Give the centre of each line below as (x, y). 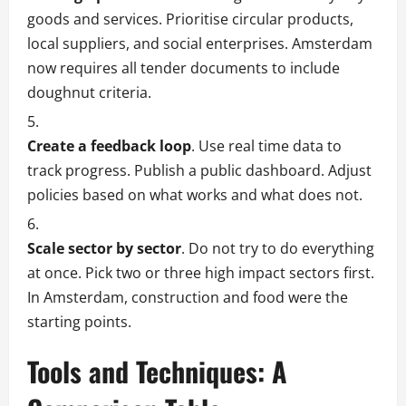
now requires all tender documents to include (184, 68)
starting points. (79, 322)
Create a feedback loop (109, 146)
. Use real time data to (266, 146)
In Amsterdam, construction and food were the (188, 298)
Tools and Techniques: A (157, 372)
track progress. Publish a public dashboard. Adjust (199, 171)
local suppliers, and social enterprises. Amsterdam (200, 44)
